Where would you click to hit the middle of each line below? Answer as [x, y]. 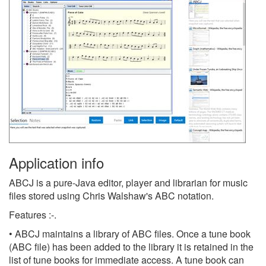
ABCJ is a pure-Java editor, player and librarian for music [128, 183]
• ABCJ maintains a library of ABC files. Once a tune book [130, 234]
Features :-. [33, 215]
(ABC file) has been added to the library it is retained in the [131, 247]
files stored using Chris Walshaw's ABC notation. [111, 196]
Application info [56, 162]
